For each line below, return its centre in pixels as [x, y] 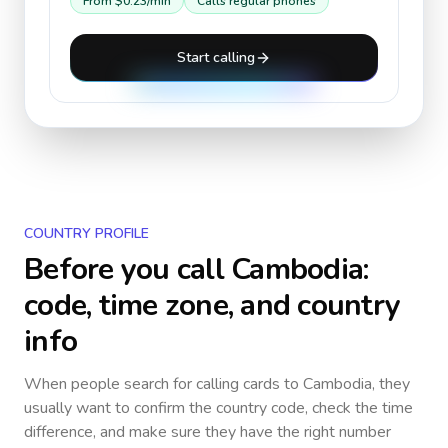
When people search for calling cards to [163, 384]
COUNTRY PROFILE [86, 233]
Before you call [127, 269]
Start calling [216, 57]
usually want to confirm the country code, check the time [218, 408]
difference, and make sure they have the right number [207, 432]
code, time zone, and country [212, 305]
